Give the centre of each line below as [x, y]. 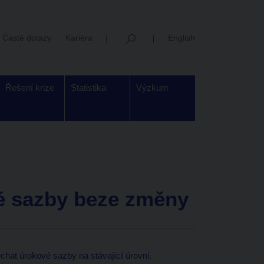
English [181, 37]
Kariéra [79, 37]
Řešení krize [30, 88]
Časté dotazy [27, 37]
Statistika [88, 88]
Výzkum [152, 88]
